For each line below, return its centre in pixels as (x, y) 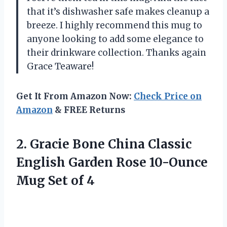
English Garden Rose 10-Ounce (112, 163)
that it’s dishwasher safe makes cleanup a (118, 12)
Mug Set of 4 (55, 181)
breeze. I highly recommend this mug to (115, 26)
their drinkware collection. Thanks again (117, 53)
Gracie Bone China (87, 144)
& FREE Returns (89, 110)
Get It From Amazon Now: (75, 97)
